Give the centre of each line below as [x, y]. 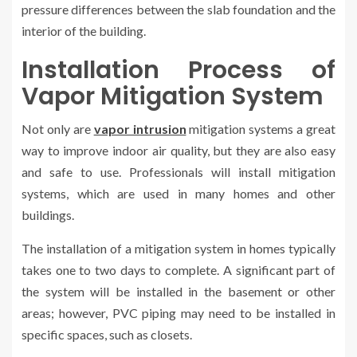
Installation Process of [178, 70]
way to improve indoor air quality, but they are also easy [178, 150]
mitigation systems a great [261, 128]
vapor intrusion [140, 128]
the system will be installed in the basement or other [178, 291]
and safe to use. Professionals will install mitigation [178, 171]
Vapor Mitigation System [173, 96]
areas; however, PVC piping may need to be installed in [178, 312]
